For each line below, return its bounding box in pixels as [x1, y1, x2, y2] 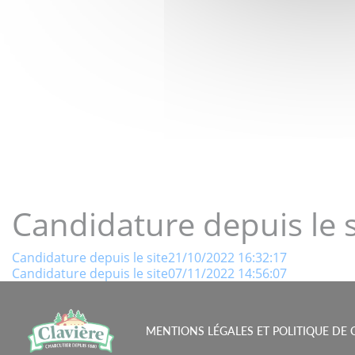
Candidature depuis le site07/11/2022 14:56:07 [12, 265, 287, 282]
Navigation [11, 246, 138, 281]
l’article [11, 307, 94, 341]
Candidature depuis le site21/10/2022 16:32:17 [12, 249, 287, 266]
